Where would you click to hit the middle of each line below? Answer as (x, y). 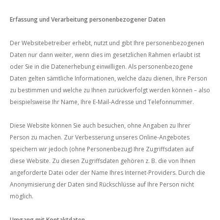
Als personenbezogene (160, 67)
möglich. (22, 196)
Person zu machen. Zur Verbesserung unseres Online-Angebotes (100, 137)
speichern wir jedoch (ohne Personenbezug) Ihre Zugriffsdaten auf (102, 149)
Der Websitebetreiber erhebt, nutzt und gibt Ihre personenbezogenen (107, 43)
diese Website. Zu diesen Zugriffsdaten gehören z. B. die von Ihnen (103, 161)
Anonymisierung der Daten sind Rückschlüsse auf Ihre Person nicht (102, 184)
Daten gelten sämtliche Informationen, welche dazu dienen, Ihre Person (109, 78)
